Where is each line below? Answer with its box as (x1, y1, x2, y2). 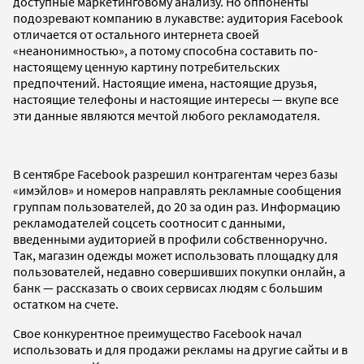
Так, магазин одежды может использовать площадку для (13, 246, 338, 263)
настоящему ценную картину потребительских (13, 58, 279, 75)
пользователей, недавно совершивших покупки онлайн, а (13, 262, 345, 279)
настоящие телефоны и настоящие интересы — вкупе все (13, 90, 339, 107)
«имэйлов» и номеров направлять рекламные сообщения (13, 181, 341, 198)
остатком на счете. (13, 295, 119, 312)
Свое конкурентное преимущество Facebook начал (13, 324, 302, 341)
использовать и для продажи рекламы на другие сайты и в (13, 340, 348, 357)
